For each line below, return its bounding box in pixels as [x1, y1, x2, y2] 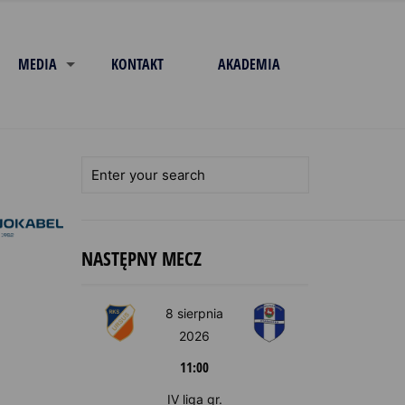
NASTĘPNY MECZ [80, 246, 202, 271]
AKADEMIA [217, 54, 280, 74]
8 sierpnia [165, 306, 224, 321]
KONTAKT [110, 54, 164, 74]
